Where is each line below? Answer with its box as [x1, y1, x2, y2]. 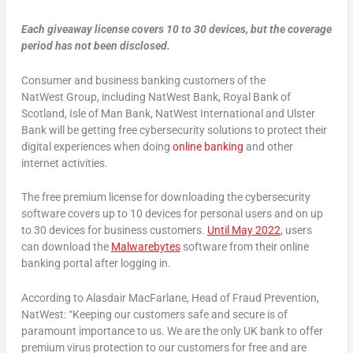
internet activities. [20, 156, 108, 169]
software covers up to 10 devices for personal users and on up [20, 207, 323, 221]
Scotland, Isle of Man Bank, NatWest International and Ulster [20, 106, 315, 120]
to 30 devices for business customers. [20, 224, 207, 237]
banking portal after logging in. [20, 257, 171, 270]
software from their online [180, 240, 309, 254]
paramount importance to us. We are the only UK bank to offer [20, 324, 323, 337]
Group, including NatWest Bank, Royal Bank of [65, 90, 291, 103]
